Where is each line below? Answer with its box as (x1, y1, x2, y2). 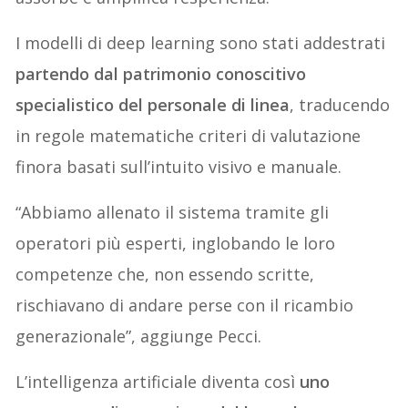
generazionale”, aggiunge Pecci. (15, 325, 262, 348)
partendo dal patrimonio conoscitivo (15, 63, 307, 86)
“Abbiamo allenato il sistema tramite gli (15, 201, 330, 224)
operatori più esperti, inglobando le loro (15, 232, 336, 255)
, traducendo (290, 94, 391, 117)
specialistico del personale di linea (15, 94, 291, 117)
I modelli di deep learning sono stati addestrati (15, 32, 386, 55)
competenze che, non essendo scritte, (15, 263, 315, 286)
